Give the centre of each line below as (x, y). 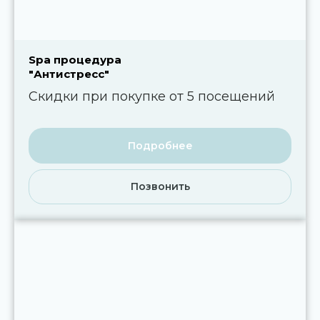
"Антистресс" (69, 74)
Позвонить (160, 186)
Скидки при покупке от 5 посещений (152, 97)
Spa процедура (75, 60)
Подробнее (160, 145)
